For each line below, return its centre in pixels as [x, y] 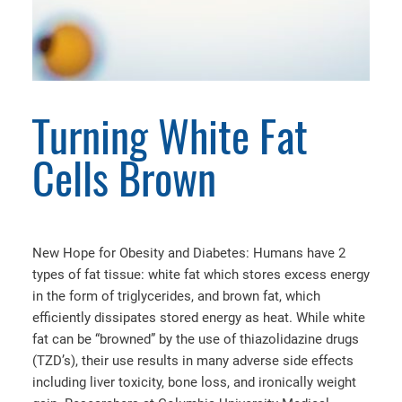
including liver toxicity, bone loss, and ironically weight [194, 383]
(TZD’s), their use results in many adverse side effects [193, 361]
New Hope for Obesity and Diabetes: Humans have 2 [189, 253]
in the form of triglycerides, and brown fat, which [176, 297]
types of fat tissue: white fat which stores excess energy [201, 275]
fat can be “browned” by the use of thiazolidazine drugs [196, 340]
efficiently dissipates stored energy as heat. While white [199, 318]
